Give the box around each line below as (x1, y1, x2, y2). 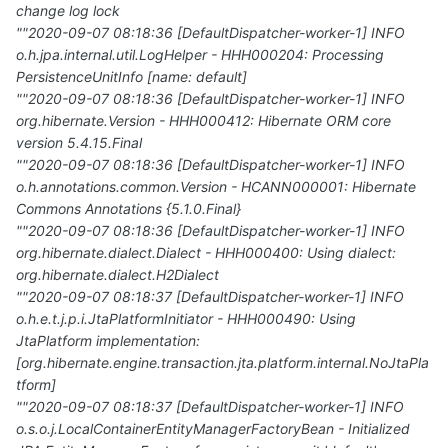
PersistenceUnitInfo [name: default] (16, 68, 247, 86)
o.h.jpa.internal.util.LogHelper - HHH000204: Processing (16, 46, 384, 64)
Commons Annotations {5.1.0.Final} (16, 200, 241, 218)
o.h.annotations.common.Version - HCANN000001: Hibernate (16, 178, 416, 196)
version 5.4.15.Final (16, 134, 142, 152)
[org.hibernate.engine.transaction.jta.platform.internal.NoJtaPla (16, 354, 429, 372)
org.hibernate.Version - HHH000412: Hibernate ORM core (16, 112, 391, 130)
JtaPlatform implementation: (16, 332, 200, 350)
